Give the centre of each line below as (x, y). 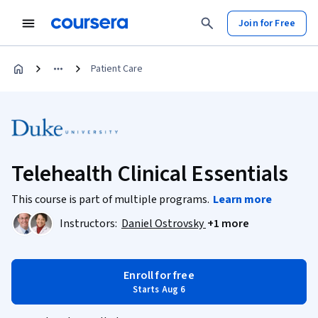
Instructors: (89, 224)
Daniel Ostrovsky (164, 224)
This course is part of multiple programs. (111, 199)
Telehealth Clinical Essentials (150, 174)
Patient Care (117, 69)
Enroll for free (159, 275)
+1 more (228, 224)
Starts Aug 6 (159, 290)
